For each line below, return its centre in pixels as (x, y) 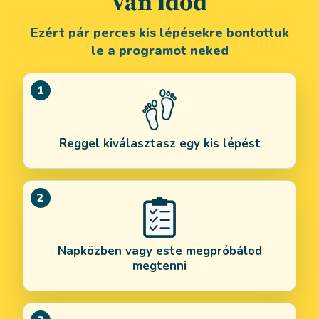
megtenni (159, 266)
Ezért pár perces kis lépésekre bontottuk (159, 32)
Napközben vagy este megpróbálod (159, 251)
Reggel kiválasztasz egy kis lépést (159, 143)
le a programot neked (159, 50)
